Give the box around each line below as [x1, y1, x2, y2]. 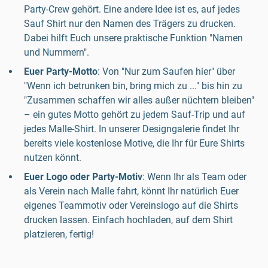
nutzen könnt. [24, 152, 81, 164]
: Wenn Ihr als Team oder [142, 171, 246, 183]
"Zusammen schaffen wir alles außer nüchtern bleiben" [24, 95, 254, 106]
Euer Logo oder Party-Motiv [24, 171, 142, 183]
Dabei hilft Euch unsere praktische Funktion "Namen [24, 32, 243, 44]
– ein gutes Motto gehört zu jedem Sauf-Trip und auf [24, 109, 245, 121]
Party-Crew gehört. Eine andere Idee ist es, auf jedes [24, 4, 240, 16]
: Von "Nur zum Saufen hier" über [98, 66, 235, 78]
